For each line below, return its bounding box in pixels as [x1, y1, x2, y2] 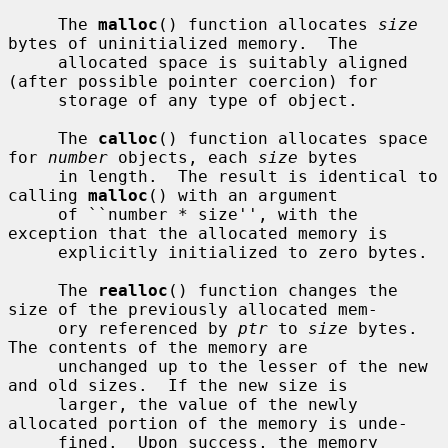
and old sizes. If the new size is [8, 375, 348, 395]
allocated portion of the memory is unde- [8, 413, 408, 433]
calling [8, 185, 88, 205]
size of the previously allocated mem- [8, 299, 378, 319]
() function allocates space [158, 128, 428, 148]
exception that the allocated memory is [8, 223, 388, 243]
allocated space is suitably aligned [8, 52, 58, 72]
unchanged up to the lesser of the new [8, 356, 58, 376]
